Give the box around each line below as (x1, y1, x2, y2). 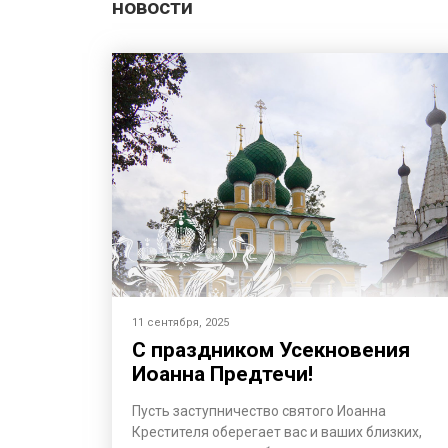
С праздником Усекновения (132, 337, 410, 362)
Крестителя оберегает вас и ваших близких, (132, 423, 422, 440)
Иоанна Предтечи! (132, 361, 313, 386)
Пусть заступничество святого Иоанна (132, 402, 386, 419)
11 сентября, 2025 (132, 315, 229, 329)
